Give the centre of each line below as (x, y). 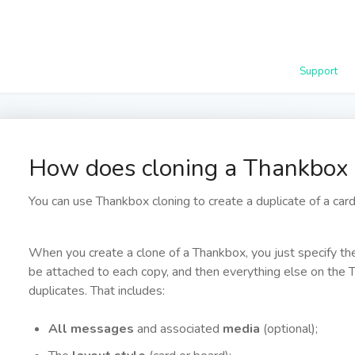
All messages (91, 329)
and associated (178, 329)
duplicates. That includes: (96, 291)
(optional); (290, 329)
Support (319, 71)
